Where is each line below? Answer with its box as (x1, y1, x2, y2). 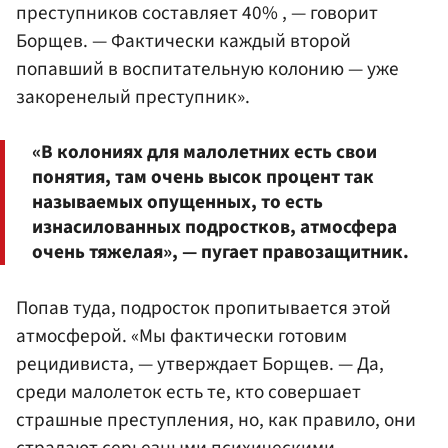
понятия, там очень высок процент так (32, 162, 374, 191)
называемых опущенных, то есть (32, 187, 323, 216)
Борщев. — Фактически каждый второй (16, 26, 351, 55)
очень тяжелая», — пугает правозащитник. (32, 237, 409, 266)
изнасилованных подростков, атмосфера (32, 212, 397, 241)
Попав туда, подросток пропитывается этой (16, 293, 391, 322)
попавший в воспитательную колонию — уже (16, 54, 399, 83)
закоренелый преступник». (16, 82, 250, 111)
